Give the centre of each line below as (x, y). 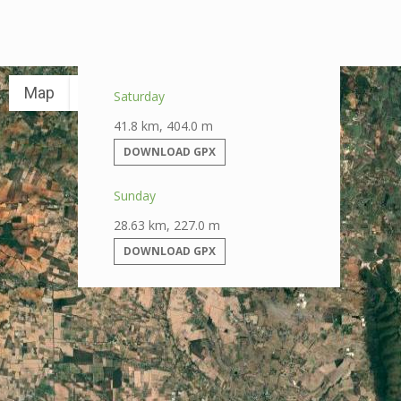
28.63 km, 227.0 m (167, 225)
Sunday (135, 195)
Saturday (139, 96)
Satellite (115, 93)
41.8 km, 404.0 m (163, 125)
